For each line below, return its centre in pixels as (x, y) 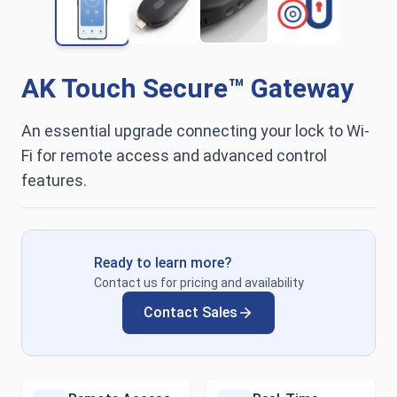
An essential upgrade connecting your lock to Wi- (195, 131)
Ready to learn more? (163, 263)
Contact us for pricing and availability (198, 283)
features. (54, 181)
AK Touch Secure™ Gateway (187, 89)
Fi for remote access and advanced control (174, 156)
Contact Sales (191, 313)
